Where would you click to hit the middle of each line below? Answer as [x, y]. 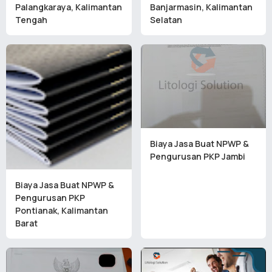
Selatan [166, 19]
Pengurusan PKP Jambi [197, 156]
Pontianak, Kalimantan [62, 211]
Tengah [31, 19]
